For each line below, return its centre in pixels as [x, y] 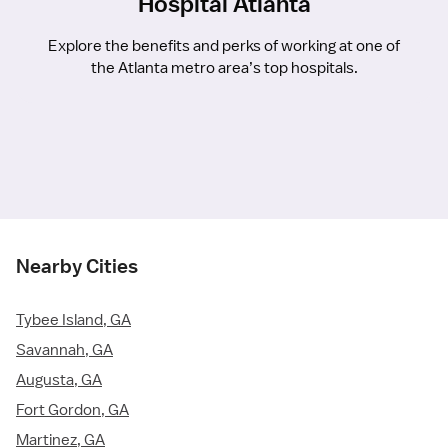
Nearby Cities [77, 265]
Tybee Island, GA [73, 319]
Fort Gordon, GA [72, 409]
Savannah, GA [64, 349]
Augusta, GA [59, 379]
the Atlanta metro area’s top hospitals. [224, 67]
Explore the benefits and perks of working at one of [224, 45]
